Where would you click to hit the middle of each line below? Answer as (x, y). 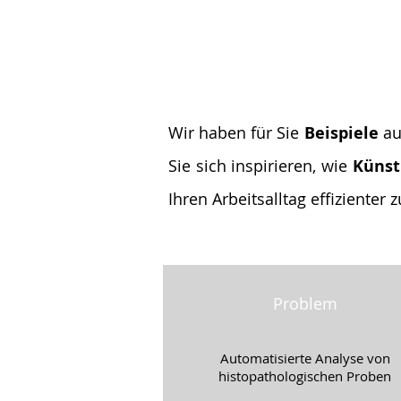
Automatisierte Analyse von (305, 358)
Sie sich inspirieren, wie (260, 166)
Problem (305, 303)
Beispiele (341, 133)
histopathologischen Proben (305, 376)
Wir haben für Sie (236, 132)
